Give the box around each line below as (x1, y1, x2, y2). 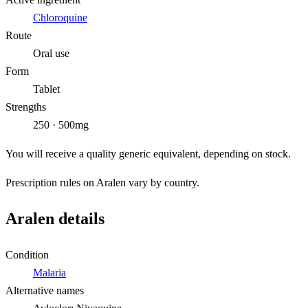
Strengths (5, 100, 46, 113)
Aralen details (5, 209, 104, 228)
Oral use (33, 47, 69, 59)
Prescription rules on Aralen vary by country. (5, 176, 199, 188)
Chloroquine (33, 11, 87, 23)
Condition (5, 248, 49, 261)
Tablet (33, 82, 60, 95)
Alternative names (5, 284, 84, 296)
